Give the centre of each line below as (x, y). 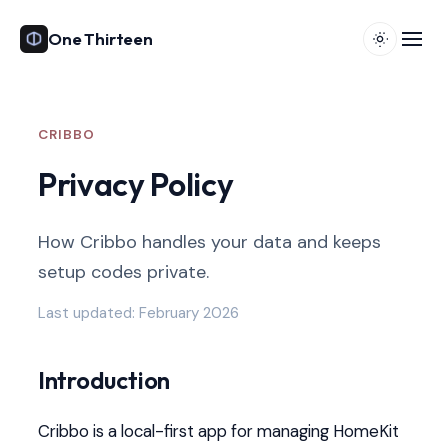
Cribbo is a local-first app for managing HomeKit (218, 430)
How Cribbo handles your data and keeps (209, 241)
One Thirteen (100, 38)
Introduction (104, 380)
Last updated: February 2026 (138, 313)
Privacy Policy (135, 184)
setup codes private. (123, 271)
